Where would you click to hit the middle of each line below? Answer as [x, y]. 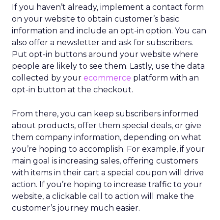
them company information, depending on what [107, 137]
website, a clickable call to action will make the [103, 196]
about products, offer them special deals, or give [107, 125]
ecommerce [107, 78]
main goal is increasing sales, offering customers [105, 161]
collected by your [48, 78]
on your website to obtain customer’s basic [96, 19]
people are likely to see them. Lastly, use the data [108, 66]
